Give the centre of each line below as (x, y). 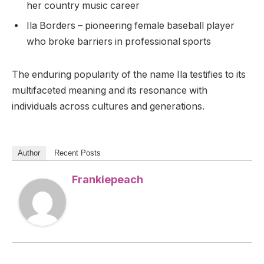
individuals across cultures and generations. (108, 106)
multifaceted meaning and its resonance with (110, 90)
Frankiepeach (108, 180)
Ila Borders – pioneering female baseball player (131, 26)
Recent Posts (77, 153)
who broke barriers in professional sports (119, 42)
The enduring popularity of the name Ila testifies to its (129, 74)
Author (29, 153)
